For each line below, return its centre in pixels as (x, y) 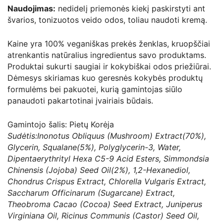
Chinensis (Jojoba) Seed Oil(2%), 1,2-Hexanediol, (99, 170)
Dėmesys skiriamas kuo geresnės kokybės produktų (105, 78)
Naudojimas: (31, 8)
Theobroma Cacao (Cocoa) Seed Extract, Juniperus (105, 204)
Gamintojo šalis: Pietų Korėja (61, 124)
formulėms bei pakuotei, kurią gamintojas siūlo (95, 89)
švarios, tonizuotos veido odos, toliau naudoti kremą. (107, 20)
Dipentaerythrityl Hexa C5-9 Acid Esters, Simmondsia (108, 158)
